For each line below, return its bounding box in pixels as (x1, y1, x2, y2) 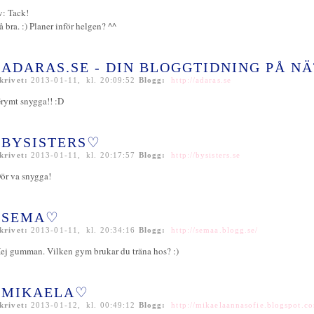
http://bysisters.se (171, 151, 241, 159)
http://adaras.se (171, 76, 231, 84)
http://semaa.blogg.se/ (171, 226, 259, 234)
